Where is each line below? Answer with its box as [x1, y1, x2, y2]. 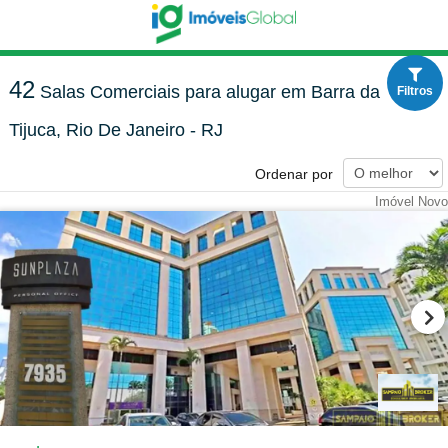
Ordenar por [255, 166, 333, 182]
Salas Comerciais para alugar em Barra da [34, 82, 380, 102]
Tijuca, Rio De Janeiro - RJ [8, 120, 223, 140]
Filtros [397, 84, 433, 98]
